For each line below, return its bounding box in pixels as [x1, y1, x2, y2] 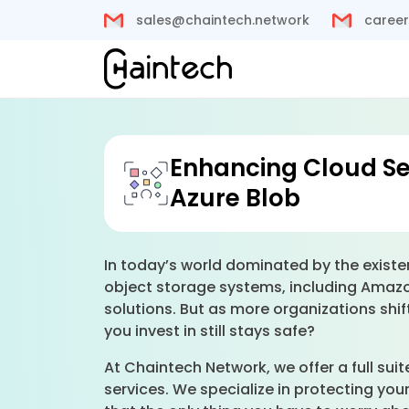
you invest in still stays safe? [104, 320, 319, 341]
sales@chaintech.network [132, 11, 309, 30]
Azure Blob [170, 182, 301, 215]
